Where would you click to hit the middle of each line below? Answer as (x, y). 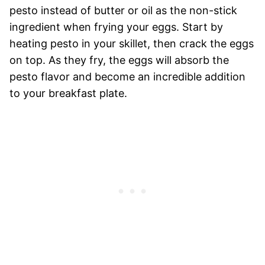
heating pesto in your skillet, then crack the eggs (132, 44)
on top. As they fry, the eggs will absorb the (119, 60)
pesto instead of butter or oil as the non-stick (123, 11)
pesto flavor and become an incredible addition (127, 77)
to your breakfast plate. (68, 93)
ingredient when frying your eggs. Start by (116, 27)
